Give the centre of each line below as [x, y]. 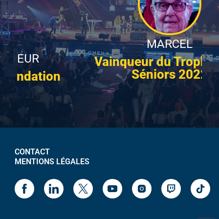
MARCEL [109, 44]
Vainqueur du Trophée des [109, 61]
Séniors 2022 [109, 74]
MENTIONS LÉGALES [52, 162]
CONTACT [32, 152]
